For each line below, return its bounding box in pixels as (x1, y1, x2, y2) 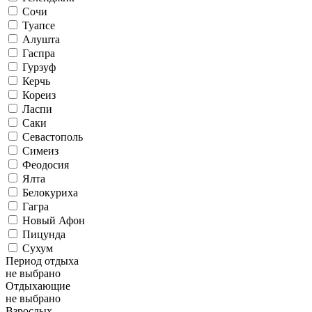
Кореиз (22, 89, 56, 101)
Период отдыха (6, 255, 79, 267)
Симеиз (22, 145, 58, 157)
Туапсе (22, 19, 55, 31)
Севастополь (22, 131, 83, 143)
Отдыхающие (6, 280, 70, 292)
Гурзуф (22, 61, 56, 73)
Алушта (22, 33, 60, 45)
